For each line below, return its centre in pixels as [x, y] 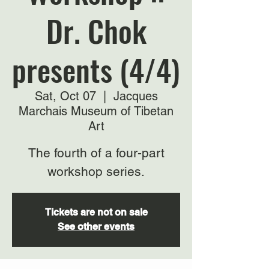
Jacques [135, 96]
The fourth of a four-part [96, 153]
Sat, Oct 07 [65, 96]
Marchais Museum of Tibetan [96, 111]
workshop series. [96, 171]
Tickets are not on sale [96, 212]
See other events [96, 227]
